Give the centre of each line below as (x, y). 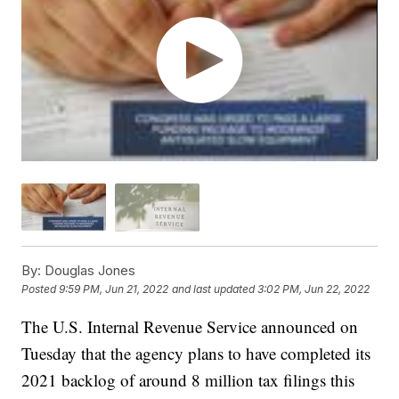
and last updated (214, 289)
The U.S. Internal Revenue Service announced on (190, 326)
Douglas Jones (89, 270)
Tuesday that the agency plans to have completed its (196, 353)
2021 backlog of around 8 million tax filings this (188, 379)
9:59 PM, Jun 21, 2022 (114, 289)
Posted (41, 289)
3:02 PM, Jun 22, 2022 (314, 289)
